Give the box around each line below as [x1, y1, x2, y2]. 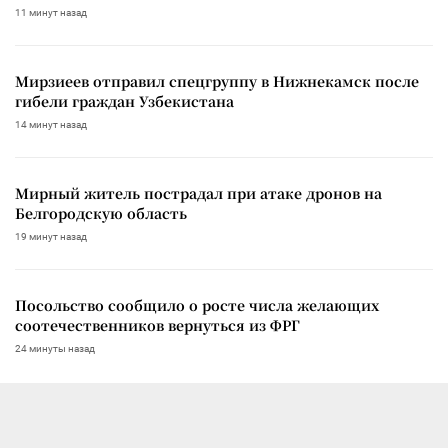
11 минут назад [15, 6, 87, 18]
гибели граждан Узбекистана [15, 90, 234, 111]
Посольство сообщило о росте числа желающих [15, 294, 379, 315]
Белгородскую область [15, 202, 187, 223]
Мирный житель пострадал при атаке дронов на [15, 182, 382, 203]
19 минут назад [15, 230, 87, 242]
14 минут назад [15, 118, 87, 130]
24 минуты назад [15, 342, 95, 354]
